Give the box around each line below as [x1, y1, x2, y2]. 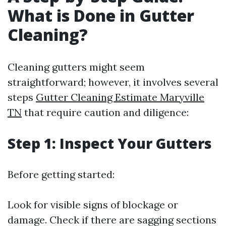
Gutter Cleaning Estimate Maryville [36, 91, 204, 103]
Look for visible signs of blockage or [8, 198, 178, 211]
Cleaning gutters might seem [8, 61, 145, 73]
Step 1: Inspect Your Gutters [8, 134, 212, 153]
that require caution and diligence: [22, 106, 189, 119]
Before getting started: [8, 168, 115, 181]
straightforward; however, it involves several [8, 76, 218, 88]
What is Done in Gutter [8, 5, 194, 26]
